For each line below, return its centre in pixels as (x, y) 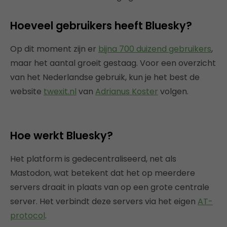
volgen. (173, 91)
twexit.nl (60, 91)
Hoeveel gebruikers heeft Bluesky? (101, 26)
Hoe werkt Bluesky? (62, 136)
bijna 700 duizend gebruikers (155, 49)
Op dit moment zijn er (54, 49)
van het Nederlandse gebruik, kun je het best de (105, 77)
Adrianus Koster (127, 91)
